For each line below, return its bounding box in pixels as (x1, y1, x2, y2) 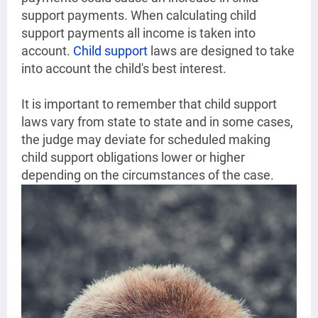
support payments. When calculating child (21, 8, 256, 23)
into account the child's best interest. (21, 61, 229, 77)
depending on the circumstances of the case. (21, 168, 274, 183)
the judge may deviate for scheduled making (21, 132, 270, 148)
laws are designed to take (148, 43, 295, 59)
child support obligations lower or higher (21, 150, 245, 165)
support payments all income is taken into (21, 26, 256, 41)
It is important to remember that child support (21, 97, 277, 112)
